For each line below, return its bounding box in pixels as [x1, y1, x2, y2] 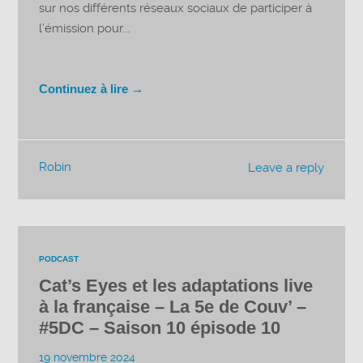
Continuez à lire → [39, 81, 144, 96]
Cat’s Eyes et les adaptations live [39, 275, 314, 297]
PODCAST [39, 254, 79, 264]
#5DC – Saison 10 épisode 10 [39, 318, 281, 339]
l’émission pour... [39, 20, 130, 36]
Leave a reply [247, 160, 324, 175]
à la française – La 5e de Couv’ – [39, 297, 307, 318]
